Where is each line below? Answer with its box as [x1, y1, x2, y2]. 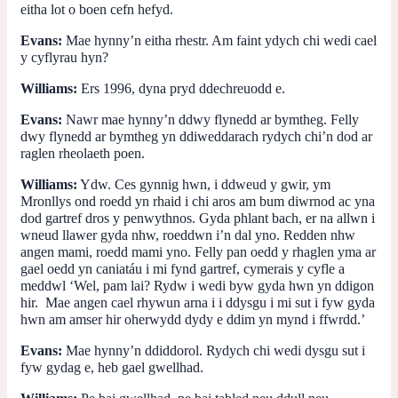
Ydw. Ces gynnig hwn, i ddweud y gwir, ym [77, 176, 330, 192]
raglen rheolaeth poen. [20, 145, 145, 161]
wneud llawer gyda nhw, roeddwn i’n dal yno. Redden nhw [20, 227, 355, 243]
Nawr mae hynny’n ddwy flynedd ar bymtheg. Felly [62, 111, 359, 127]
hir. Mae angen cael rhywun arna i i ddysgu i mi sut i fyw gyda [20, 294, 375, 310]
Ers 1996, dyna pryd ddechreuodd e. [77, 80, 285, 96]
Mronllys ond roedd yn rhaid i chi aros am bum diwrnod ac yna [20, 193, 375, 209]
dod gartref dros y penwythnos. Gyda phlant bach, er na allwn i [20, 210, 375, 226]
